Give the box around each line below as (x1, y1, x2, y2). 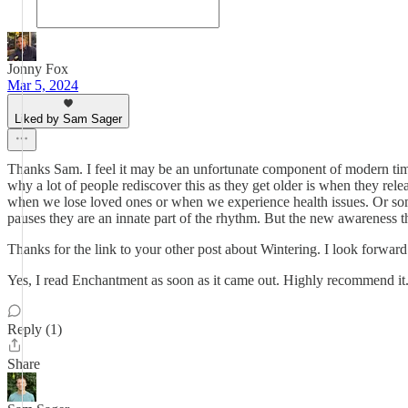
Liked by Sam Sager (15, 112, 122, 126)
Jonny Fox (7, 61, 68, 76)
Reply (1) (7, 321, 62, 337)
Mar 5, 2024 (7, 77, 78, 93)
